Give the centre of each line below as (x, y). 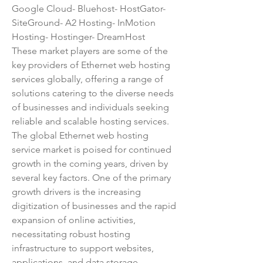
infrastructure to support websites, (83, 248)
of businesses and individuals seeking (90, 107)
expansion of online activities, (74, 220)
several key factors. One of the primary (91, 178)
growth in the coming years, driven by (90, 163)
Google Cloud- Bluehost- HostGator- (89, 9)
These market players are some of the (90, 51)
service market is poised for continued (92, 149)
